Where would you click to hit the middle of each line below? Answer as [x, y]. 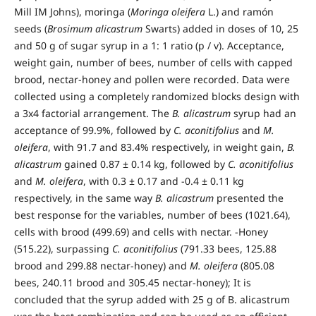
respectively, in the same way [84, 197]
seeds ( [30, 28]
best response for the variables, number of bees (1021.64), [152, 214]
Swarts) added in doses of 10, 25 [220, 28]
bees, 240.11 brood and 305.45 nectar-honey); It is [132, 282]
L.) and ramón [239, 11]
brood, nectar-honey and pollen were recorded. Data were [152, 79]
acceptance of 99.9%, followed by [93, 130]
